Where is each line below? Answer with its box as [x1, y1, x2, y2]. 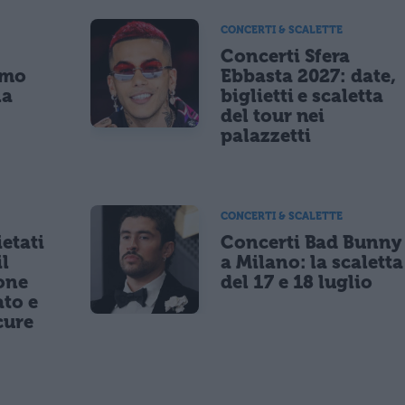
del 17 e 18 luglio [221, 271, 373, 294]
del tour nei [221, 104, 325, 127]
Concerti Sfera [221, 44, 351, 67]
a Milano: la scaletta [221, 251, 403, 274]
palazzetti [221, 124, 311, 146]
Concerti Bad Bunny [221, 231, 402, 254]
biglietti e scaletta [221, 84, 383, 107]
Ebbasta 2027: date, [221, 64, 397, 87]
